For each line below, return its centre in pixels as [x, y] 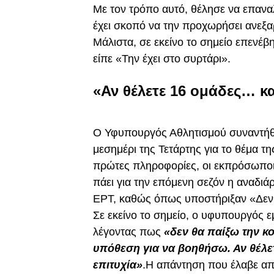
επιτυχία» [118, 265]
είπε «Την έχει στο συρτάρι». [162, 59]
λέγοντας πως [128, 232]
